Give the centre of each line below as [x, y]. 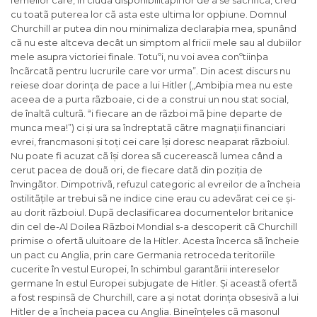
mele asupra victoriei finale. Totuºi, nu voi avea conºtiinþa [139, 57]
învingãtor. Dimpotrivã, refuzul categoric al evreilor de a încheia [156, 184]
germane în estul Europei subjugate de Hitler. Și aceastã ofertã [154, 283]
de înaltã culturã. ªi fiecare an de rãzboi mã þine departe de [146, 114]
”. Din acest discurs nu [242, 71]
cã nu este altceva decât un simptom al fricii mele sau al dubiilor [156, 43]
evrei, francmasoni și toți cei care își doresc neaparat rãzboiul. [150, 142]
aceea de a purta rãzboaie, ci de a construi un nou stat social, [150, 99]
